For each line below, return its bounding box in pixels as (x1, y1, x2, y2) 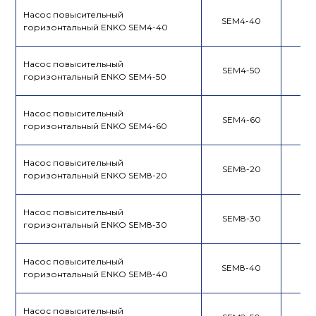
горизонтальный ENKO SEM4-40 (23, 22, 169, 33)
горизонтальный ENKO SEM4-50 (23, 71, 167, 83)
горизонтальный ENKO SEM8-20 (23, 170, 168, 181)
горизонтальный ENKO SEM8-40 (23, 269, 169, 280)
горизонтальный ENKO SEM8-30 (23, 219, 168, 231)
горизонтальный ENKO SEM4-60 (23, 121, 168, 132)
